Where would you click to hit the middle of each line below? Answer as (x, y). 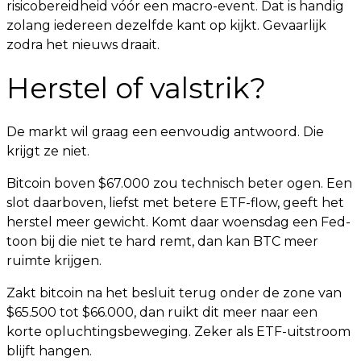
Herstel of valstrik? (136, 88)
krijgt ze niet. (48, 151)
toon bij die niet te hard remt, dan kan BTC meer (162, 241)
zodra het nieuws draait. (83, 45)
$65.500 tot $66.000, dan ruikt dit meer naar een (162, 312)
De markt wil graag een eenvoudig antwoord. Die (165, 132)
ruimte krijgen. (54, 261)
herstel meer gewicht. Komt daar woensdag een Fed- (178, 222)
